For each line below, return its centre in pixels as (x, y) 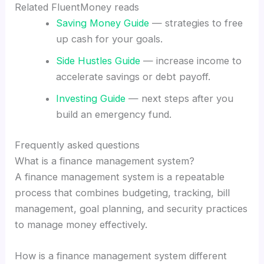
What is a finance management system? (105, 161)
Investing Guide (90, 99)
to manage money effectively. (81, 224)
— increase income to (191, 61)
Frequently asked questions (77, 145)
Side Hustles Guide (98, 61)
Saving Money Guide (102, 23)
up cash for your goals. (109, 39)
